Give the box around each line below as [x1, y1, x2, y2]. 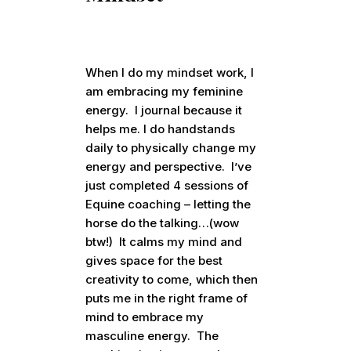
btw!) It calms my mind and [85, 234, 243, 250]
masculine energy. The [85, 328, 219, 344]
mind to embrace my [85, 309, 204, 325]
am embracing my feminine [85, 84, 244, 100]
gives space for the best [85, 253, 223, 269]
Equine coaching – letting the [85, 197, 251, 212]
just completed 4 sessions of [85, 178, 249, 194]
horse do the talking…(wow [85, 215, 240, 231]
